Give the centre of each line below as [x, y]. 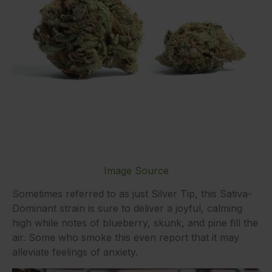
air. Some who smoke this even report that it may [126, 238]
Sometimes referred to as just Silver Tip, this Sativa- [132, 194]
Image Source [136, 170]
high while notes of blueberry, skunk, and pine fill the [135, 223]
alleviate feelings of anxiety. [75, 252]
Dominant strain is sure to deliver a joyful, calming [127, 209]
